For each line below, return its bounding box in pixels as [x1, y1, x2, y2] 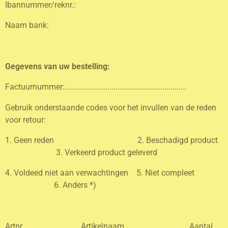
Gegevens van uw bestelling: [5, 61, 110, 71]
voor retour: [5, 115, 46, 125]
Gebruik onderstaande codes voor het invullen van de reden [5, 102, 216, 112]
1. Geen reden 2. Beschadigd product [5, 135, 222, 145]
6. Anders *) [5, 180, 96, 190]
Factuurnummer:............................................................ [5, 82, 187, 92]
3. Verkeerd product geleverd [5, 147, 157, 157]
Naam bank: [5, 20, 49, 31]
